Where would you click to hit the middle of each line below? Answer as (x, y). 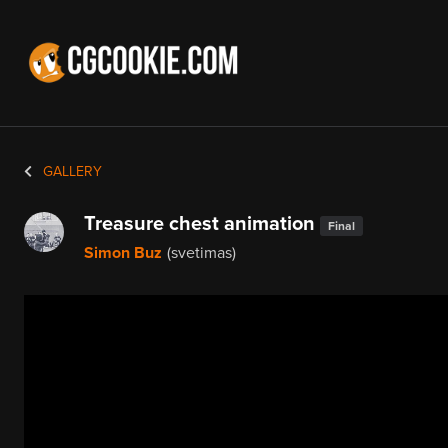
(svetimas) (201, 253)
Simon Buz (123, 253)
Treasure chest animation (202, 224)
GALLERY (70, 171)
